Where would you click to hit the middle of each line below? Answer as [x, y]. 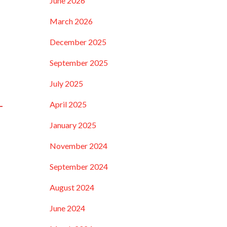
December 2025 [78, 42]
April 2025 [68, 104]
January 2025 [73, 125]
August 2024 [72, 187]
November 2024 [79, 146]
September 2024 [79, 166]
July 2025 [67, 83]
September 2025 [79, 63]
